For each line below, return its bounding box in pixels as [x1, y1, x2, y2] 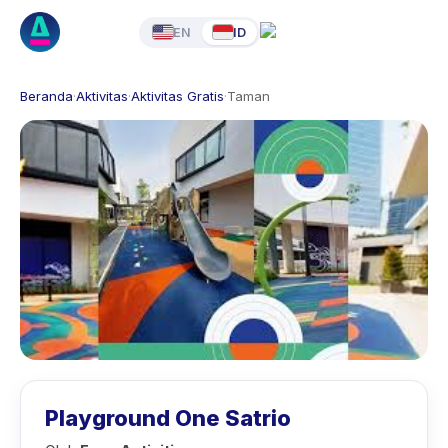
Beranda [20, 88, 73, 104]
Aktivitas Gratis [131, 88, 224, 104]
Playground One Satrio [45, 405, 291, 431]
